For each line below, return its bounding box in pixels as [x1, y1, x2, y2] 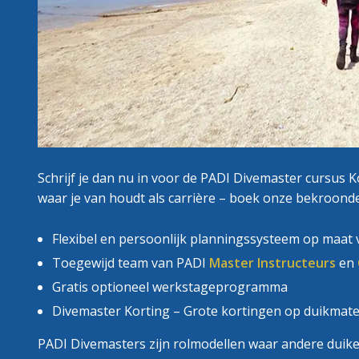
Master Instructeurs [209, 253, 336, 272]
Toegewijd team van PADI [52, 253, 209, 272]
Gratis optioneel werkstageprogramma [52, 277, 288, 296]
